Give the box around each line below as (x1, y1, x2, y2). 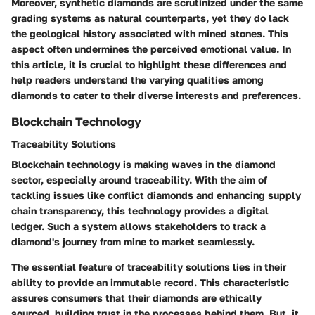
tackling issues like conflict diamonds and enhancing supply (11, 189, 301, 202)
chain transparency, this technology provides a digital (11, 205, 269, 217)
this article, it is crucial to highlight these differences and (11, 58, 287, 71)
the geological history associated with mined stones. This (11, 27, 288, 40)
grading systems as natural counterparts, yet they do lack (11, 12, 289, 25)
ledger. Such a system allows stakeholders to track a (11, 220, 266, 233)
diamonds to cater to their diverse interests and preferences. (11, 89, 301, 102)
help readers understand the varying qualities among (11, 74, 264, 86)
